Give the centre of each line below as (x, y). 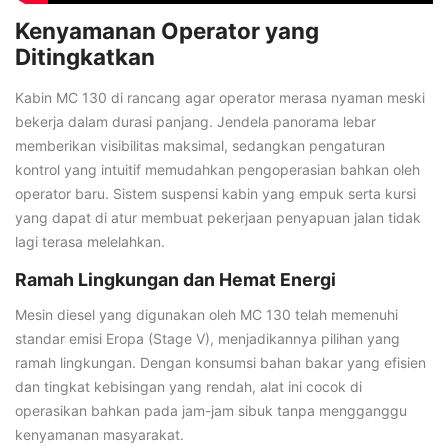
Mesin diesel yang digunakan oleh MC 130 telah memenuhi (206, 314)
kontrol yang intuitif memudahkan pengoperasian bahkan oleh (217, 170)
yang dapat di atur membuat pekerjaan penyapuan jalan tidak (218, 218)
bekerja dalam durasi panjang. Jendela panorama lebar (195, 122)
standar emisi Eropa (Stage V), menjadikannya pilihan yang (207, 338)
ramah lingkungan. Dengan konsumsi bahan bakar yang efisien (220, 362)
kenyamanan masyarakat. (99, 434)
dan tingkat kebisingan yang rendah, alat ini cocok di (188, 386)
